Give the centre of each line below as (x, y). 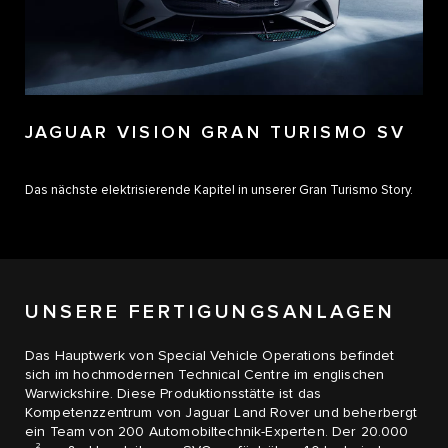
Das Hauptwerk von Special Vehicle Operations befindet (210, 355)
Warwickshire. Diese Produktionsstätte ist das (173, 393)
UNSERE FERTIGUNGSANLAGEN (210, 311)
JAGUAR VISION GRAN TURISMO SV (216, 133)
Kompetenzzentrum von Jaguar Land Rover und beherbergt (221, 412)
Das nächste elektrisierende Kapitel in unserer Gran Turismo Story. (219, 191)
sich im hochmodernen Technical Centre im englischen (205, 374)
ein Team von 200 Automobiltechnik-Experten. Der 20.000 (217, 431)
